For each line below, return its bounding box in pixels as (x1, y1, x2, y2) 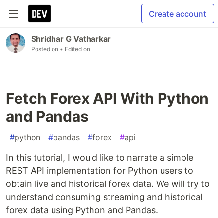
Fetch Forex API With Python (6, 90, 209, 107)
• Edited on (60, 45, 90, 53)
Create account (149, 9, 206, 18)
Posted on (31, 45, 60, 53)
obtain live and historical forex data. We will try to (6, 179, 210, 189)
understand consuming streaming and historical (6, 192, 202, 202)
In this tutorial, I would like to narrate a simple (6, 152, 193, 163)
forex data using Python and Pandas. (6, 205, 158, 215)
